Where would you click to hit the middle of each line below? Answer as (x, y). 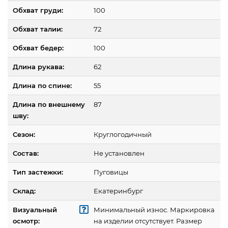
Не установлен (119, 153)
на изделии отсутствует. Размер (148, 221)
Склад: (24, 191)
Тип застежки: (38, 172)
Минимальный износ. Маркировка (154, 210)
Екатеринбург (118, 191)
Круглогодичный (123, 135)
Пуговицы (111, 172)
